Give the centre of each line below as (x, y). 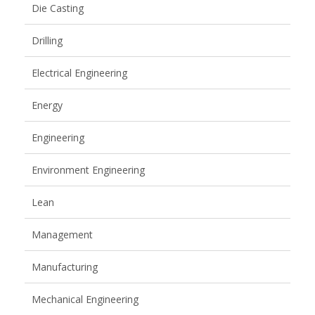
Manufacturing (65, 267)
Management (62, 235)
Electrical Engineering (79, 73)
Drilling (47, 41)
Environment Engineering (88, 170)
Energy (47, 105)
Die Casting (58, 8)
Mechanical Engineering (85, 300)
